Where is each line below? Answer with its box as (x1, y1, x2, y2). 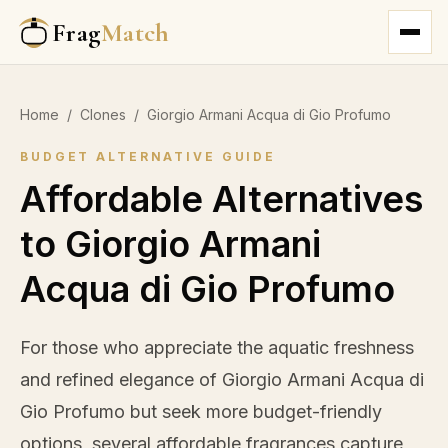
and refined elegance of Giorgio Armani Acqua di (20, 369, 424, 390)
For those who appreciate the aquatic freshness (20, 337, 414, 358)
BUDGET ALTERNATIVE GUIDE (20, 149, 277, 164)
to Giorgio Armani (20, 222, 321, 266)
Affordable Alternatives (20, 177, 423, 221)
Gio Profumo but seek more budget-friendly (20, 401, 382, 422)
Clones (80, 106, 126, 123)
